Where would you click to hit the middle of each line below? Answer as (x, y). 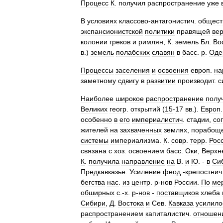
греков (120, 42)
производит (196, 81)
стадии (198, 119)
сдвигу (128, 81)
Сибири (93, 203)
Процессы (97, 70)
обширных (98, 193)
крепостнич (204, 172)
